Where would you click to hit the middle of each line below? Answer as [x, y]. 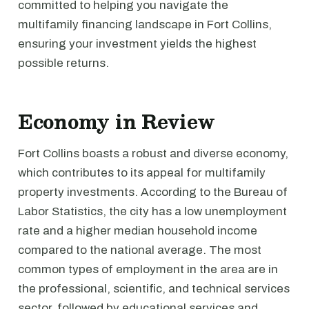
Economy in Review [116, 121]
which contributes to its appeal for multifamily [142, 173]
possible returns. [63, 63]
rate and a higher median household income [138, 231]
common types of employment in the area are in [148, 269]
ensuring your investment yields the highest [137, 44]
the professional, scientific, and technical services [154, 289]
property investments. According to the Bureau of [153, 192]
